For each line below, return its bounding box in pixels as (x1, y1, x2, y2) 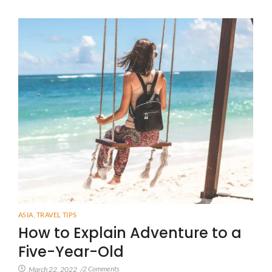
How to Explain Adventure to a (18, 223, 242, 243)
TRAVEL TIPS (36, 211, 77, 219)
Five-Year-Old (18, 242, 124, 262)
